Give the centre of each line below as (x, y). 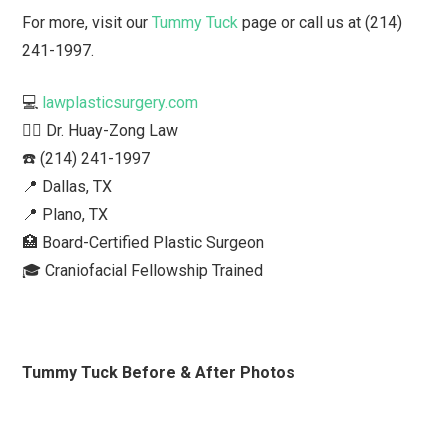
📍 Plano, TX (65, 214)
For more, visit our (87, 22)
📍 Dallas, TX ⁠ (69, 186)
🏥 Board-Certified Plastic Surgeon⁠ (143, 242)
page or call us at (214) (320, 22)
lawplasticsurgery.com (120, 102)
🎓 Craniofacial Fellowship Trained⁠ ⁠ (145, 270)
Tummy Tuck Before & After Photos (159, 372)
